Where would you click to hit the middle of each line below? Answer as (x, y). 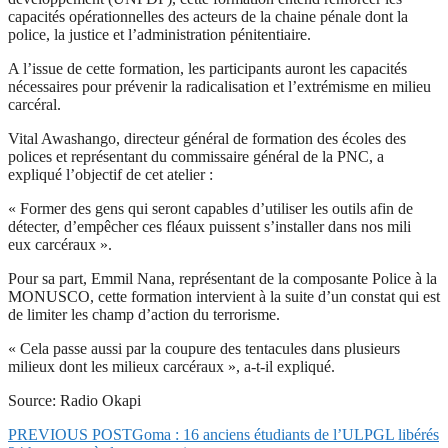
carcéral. (34, 104)
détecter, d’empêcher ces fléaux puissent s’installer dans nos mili (209, 226)
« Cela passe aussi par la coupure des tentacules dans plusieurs (204, 348)
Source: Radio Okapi (74, 400)
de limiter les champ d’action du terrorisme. (144, 314)
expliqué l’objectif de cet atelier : (110, 174)
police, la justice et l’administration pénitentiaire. (159, 34)
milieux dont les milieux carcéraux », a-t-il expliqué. (171, 366)
